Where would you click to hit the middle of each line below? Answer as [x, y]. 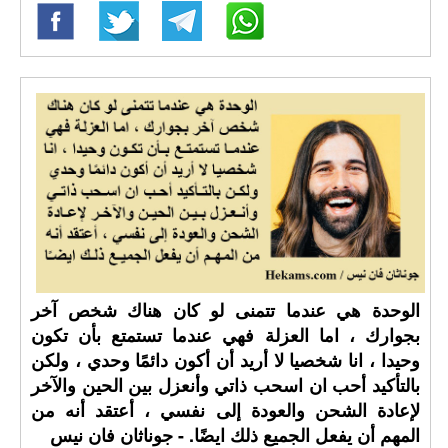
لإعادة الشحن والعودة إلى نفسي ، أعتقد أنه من [225, 410]
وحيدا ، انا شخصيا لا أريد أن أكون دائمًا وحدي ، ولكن [225, 360]
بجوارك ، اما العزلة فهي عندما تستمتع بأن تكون [225, 335]
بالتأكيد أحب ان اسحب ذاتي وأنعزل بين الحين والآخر [225, 385]
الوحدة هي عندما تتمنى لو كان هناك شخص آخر [225, 310]
